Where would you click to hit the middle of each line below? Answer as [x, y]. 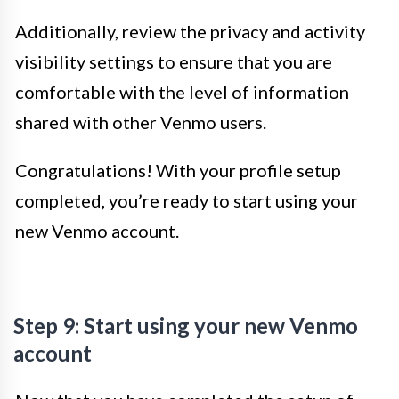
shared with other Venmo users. [141, 122]
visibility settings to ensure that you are [174, 61]
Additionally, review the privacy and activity [190, 31]
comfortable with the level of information [182, 92]
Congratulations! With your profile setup [178, 170]
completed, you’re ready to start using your [187, 200]
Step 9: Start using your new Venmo [186, 326]
